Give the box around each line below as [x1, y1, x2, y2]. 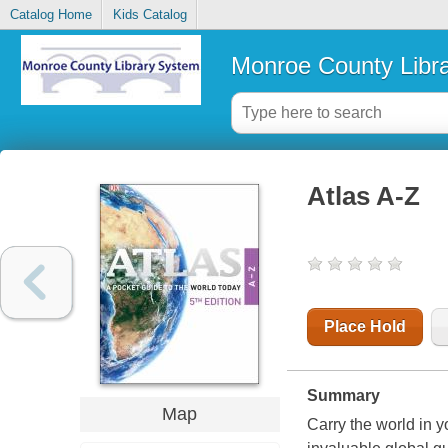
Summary [306, 387, 380, 405]
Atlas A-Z [306, 182, 420, 211]
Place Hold [323, 318, 406, 336]
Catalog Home [9, 7, 92, 23]
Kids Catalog [112, 7, 187, 23]
